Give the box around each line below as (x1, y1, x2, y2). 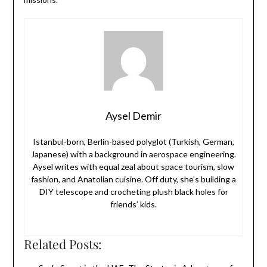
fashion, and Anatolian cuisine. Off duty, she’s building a (31, 174, 236, 185)
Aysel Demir (105, 109, 162, 123)
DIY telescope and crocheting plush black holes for (39, 187, 228, 197)
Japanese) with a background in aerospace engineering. (31, 149, 236, 160)
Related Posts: (23, 235, 102, 253)
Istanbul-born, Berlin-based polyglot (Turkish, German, (33, 136, 234, 147)
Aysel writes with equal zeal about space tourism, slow (33, 162, 234, 172)
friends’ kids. (110, 199, 157, 210)
